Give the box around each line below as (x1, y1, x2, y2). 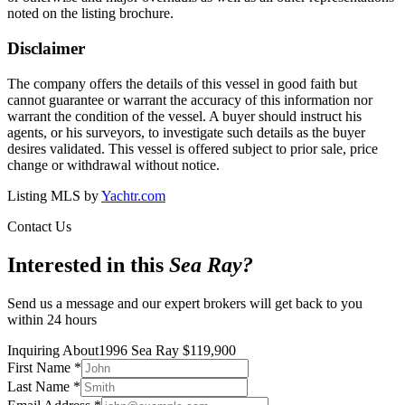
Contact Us (7, 218, 71, 234)
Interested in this (7, 252, 169, 277)
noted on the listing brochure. (7, 5, 174, 22)
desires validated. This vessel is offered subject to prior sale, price (7, 140, 378, 156)
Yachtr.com (101, 187, 165, 203)
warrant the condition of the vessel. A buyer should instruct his (7, 108, 362, 124)
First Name (7, 359, 74, 375)
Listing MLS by (7, 187, 101, 203)
